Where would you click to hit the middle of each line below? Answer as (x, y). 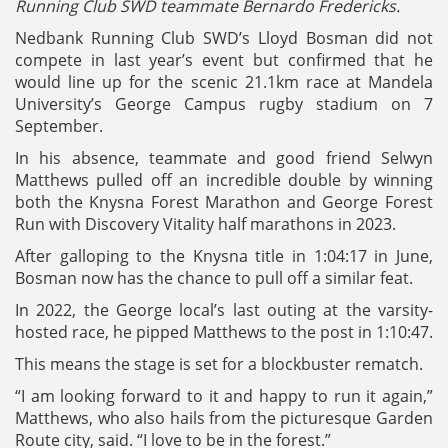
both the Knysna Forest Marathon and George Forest (224, 202)
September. (59, 126)
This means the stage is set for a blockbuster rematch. (219, 364)
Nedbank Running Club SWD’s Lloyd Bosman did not (224, 38)
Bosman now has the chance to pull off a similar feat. (214, 278)
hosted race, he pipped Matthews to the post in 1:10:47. (224, 332)
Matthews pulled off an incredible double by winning (224, 180)
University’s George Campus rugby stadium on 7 (224, 104)
